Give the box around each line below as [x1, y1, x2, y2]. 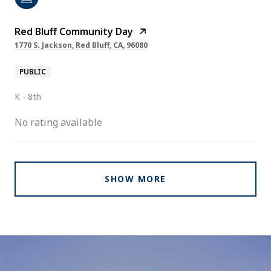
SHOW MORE [105, 172, 166, 184]
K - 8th [15, 90, 41, 102]
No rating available [15, 115, 102, 129]
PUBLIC [19, 66, 46, 77]
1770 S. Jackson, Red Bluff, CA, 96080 [15, 39, 148, 50]
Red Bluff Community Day [15, 24, 133, 38]
